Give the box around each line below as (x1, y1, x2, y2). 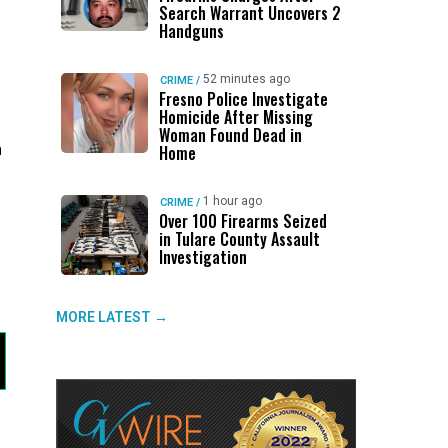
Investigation (158, 245, 247, 269)
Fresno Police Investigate (158, 87, 328, 111)
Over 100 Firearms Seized (158, 209, 327, 233)
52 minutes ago (202, 72, 290, 86)
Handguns (158, 19, 224, 43)
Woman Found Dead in (158, 123, 302, 147)
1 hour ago (202, 194, 262, 208)
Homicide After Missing (158, 105, 313, 129)
